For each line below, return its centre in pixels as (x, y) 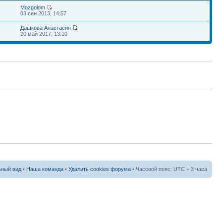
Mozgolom (33, 7)
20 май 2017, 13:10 (44, 34)
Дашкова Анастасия (46, 28)
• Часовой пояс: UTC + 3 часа (169, 169)
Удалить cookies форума (100, 169)
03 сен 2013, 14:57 (44, 13)
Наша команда (45, 169)
